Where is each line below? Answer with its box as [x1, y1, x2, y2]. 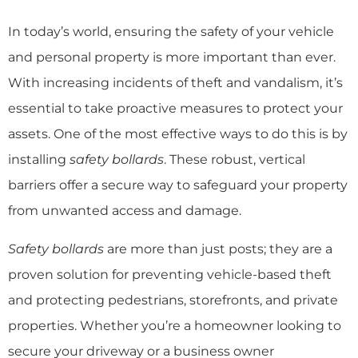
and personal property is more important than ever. [8, 49, 336, 65]
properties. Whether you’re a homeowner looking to [8, 317, 341, 333]
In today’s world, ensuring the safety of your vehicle [8, 23, 334, 39]
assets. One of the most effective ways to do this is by [8, 125, 348, 141]
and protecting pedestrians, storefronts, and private [8, 292, 338, 308]
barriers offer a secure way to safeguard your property [8, 177, 348, 193]
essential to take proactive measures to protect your [8, 100, 343, 116]
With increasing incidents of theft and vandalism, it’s [8, 74, 343, 90]
